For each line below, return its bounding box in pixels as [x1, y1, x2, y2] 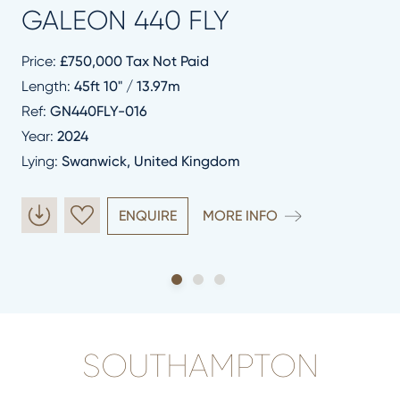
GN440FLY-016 [50, 102, 147, 120]
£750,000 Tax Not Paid [60, 52, 209, 70]
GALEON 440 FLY [21, 4, 229, 36]
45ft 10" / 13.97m [74, 77, 180, 95]
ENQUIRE [119, 206, 177, 224]
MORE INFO [203, 206, 278, 224]
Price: [21, 52, 60, 70]
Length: [21, 77, 74, 95]
